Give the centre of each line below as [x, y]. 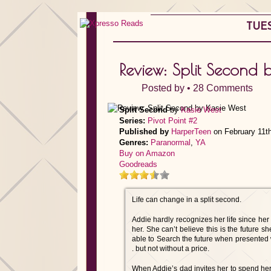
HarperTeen [191, 132]
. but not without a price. [171, 249]
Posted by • [167, 88]
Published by [144, 132]
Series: [132, 121]
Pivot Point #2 [172, 121]
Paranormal [171, 142]
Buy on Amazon [147, 153]
